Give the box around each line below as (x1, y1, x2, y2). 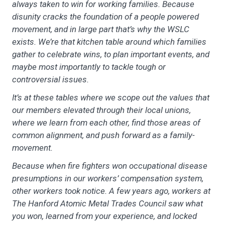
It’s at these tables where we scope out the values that (12, 92, 209, 102)
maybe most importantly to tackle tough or (12, 61, 166, 72)
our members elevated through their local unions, (12, 104, 191, 115)
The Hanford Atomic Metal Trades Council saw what (12, 198, 203, 208)
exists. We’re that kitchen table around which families (12, 36, 206, 47)
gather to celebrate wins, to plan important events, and (12, 49, 209, 59)
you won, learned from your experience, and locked (12, 210, 197, 221)
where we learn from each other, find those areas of (12, 117, 200, 128)
